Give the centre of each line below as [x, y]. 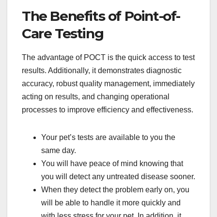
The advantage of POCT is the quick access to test [108, 58]
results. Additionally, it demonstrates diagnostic [102, 71]
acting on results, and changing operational [96, 97]
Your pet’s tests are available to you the [108, 138]
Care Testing [63, 34]
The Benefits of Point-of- [101, 16]
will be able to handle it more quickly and [111, 203]
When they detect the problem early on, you [115, 190]
